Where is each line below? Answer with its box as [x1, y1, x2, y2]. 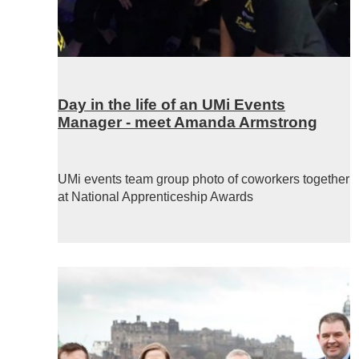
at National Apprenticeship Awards [58, 190, 253, 204]
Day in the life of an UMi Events [58, 95, 285, 113]
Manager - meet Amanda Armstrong [58, 113, 317, 131]
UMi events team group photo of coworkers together [58, 172, 349, 187]
